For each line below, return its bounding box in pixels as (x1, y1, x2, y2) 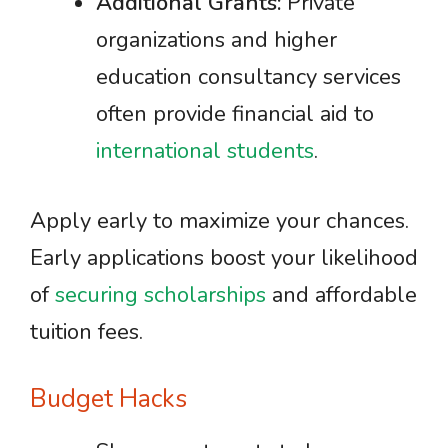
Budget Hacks (30, 382, 187, 416)
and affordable (266, 280, 417, 310)
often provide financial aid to (96, 99, 374, 129)
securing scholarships (55, 280, 266, 310)
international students (96, 136, 314, 166)
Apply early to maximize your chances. (30, 206, 409, 236)
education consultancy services (96, 62, 401, 92)
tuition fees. (30, 317, 143, 347)
